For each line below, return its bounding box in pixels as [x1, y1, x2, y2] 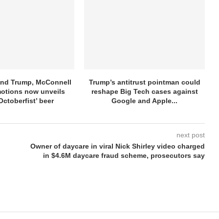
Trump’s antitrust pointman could [88, 78, 200, 86]
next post [176, 131, 205, 139]
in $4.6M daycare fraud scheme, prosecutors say [43, 151, 205, 159]
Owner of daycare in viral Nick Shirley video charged [30, 142, 205, 150]
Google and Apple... [111, 96, 178, 105]
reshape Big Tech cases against [91, 87, 198, 95]
